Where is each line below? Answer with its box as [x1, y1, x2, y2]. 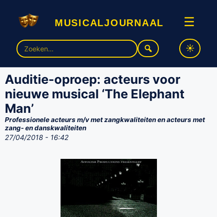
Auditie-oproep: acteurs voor [5, 72, 180, 87]
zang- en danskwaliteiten [5, 124, 86, 132]
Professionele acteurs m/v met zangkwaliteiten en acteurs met [5, 116, 205, 124]
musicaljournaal [54, 14, 164, 29]
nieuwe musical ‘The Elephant [5, 86, 185, 101]
